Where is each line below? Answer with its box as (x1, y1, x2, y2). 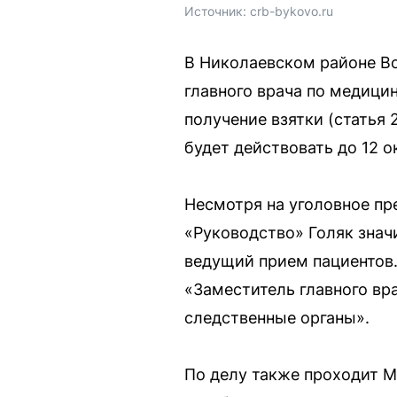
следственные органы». (184, 308, 370, 328)
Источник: (184, 4, 250, 19)
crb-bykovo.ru (250, 4, 333, 19)
